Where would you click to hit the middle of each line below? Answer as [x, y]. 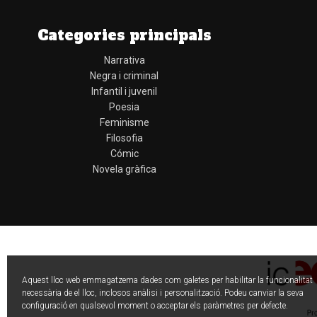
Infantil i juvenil [124, 91]
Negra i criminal [124, 75]
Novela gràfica [124, 169]
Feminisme [124, 122]
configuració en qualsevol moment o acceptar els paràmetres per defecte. [155, 306]
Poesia [124, 106]
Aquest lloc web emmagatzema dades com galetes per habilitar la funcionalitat [167, 280]
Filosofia [124, 138]
